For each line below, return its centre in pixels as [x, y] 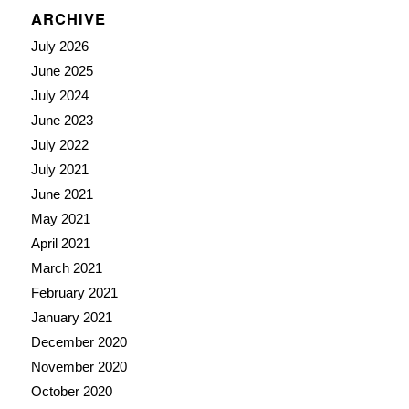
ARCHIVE [68, 19]
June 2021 [62, 194]
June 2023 [62, 121]
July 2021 [59, 170]
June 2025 [62, 71]
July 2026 [59, 47]
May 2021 [60, 219]
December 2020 [79, 342]
